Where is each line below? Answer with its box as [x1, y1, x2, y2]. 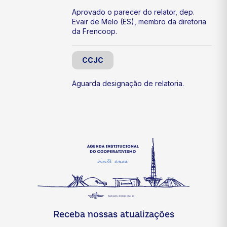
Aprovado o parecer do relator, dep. [72, 8, 195, 17]
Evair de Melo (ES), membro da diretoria [72, 17, 206, 26]
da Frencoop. [72, 27, 119, 36]
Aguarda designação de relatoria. [72, 79, 184, 88]
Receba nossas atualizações [53, 208, 174, 220]
